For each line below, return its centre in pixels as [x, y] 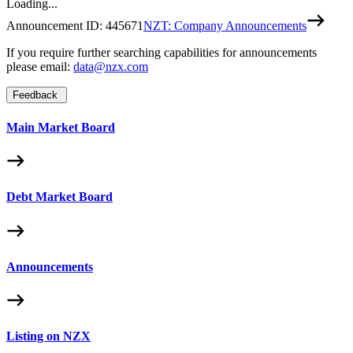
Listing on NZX [48, 336]
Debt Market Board [59, 197]
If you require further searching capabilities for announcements [162, 53]
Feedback [35, 95]
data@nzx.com [111, 67]
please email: [40, 67]
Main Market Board [61, 127]
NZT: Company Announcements [225, 26]
